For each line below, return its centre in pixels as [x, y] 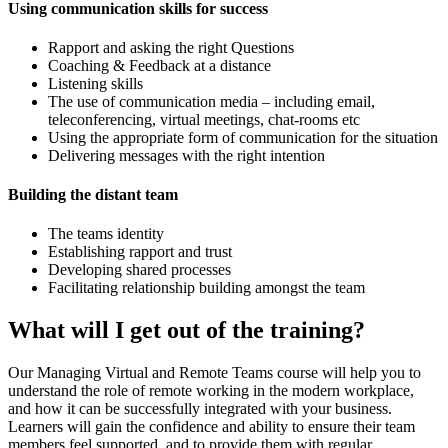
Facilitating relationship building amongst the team [206, 288]
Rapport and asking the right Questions [171, 47]
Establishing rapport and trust [140, 252]
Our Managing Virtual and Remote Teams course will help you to [214, 373]
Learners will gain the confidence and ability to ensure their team [211, 427]
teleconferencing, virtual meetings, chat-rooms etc [204, 119]
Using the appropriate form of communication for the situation [243, 137]
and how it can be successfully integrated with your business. [200, 409]
